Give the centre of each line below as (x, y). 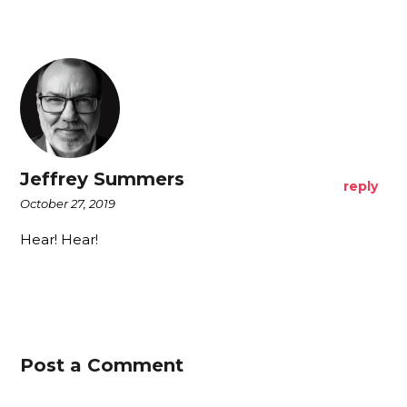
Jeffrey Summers (103, 179)
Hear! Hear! (60, 240)
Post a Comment (102, 366)
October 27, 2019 (68, 204)
